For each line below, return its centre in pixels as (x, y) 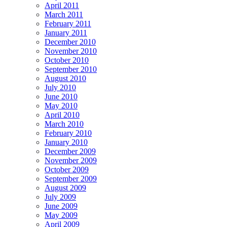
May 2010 (61, 105)
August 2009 (65, 187)
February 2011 (68, 23)
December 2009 (70, 151)
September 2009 (71, 178)
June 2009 (61, 206)
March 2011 (64, 14)
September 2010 (71, 69)
